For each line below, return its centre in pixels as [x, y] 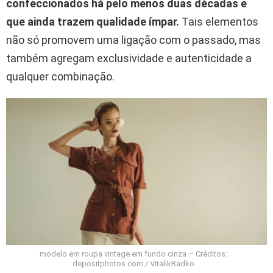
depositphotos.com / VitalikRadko [133, 263]
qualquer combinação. [60, 77]
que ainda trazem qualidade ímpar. [93, 22]
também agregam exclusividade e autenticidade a [129, 58]
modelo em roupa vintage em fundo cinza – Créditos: [133, 253]
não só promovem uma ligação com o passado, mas [133, 40]
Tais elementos [219, 22]
